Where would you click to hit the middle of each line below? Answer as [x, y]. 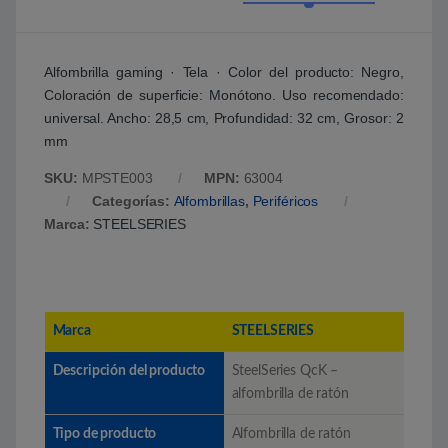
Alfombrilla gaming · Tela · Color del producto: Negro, [224, 71]
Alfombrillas [209, 200]
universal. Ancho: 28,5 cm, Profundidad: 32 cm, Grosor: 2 [224, 117]
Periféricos [285, 200]
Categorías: [133, 200]
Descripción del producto [129, 370]
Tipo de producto [104, 433]
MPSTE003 [117, 177]
